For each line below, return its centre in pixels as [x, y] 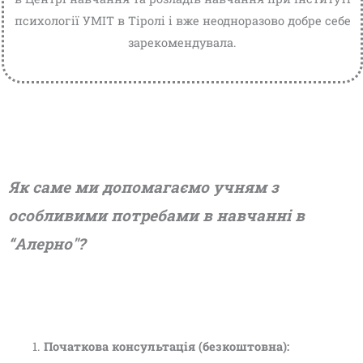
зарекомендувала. [182, 43]
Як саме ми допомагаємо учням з [143, 186]
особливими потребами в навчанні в [156, 215]
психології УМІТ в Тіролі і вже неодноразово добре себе [182, 21]
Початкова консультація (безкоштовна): [166, 346]
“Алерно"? [47, 243]
